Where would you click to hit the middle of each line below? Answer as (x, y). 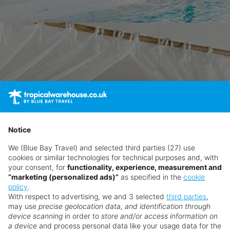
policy (18, 186)
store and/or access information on (159, 216)
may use (23, 206)
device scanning (35, 216)
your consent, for (38, 167)
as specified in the (151, 177)
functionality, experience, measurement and (145, 167)
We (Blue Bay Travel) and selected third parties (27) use (102, 147)
